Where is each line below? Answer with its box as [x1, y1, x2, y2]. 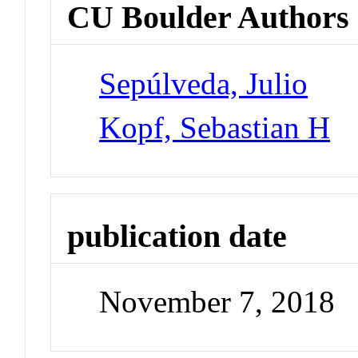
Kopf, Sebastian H [99, 109, 331, 145]
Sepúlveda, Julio [99, 66, 308, 101]
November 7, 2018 [99, 284, 336, 320]
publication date [67, 217, 288, 254]
